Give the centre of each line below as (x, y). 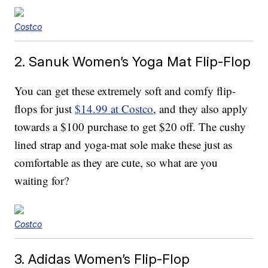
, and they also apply (201, 109)
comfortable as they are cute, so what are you (116, 163)
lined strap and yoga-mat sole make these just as (124, 145)
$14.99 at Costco (114, 109)
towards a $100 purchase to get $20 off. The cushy (130, 127)
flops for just (45, 109)
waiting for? (42, 181)
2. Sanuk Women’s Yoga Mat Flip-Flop (133, 62)
